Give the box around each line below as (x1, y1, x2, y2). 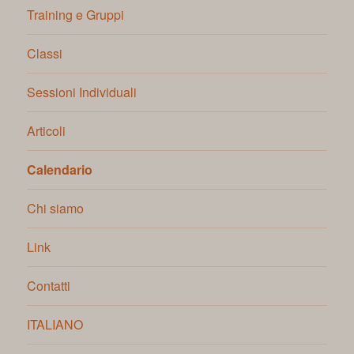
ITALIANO (27, 315, 84, 334)
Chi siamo (27, 199, 85, 218)
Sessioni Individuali (27, 83, 137, 102)
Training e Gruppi (27, 6, 125, 24)
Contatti (27, 277, 71, 296)
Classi (27, 44, 63, 63)
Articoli (27, 122, 66, 141)
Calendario (27, 160, 93, 179)
